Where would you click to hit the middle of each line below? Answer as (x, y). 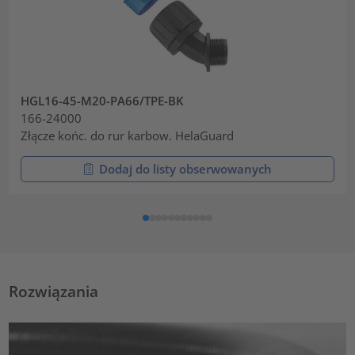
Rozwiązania (54, 292)
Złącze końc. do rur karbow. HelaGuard (128, 136)
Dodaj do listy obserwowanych (185, 168)
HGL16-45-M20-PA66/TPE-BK (103, 101)
